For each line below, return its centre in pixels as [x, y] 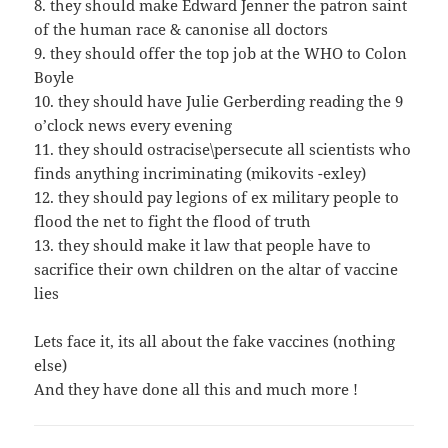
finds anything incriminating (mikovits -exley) [200, 173]
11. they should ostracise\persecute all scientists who [223, 149]
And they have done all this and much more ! [196, 389]
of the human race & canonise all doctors [181, 29]
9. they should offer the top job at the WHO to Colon [221, 53]
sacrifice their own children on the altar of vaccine [216, 269]
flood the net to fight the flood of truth [173, 221]
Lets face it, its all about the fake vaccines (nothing [215, 341]
